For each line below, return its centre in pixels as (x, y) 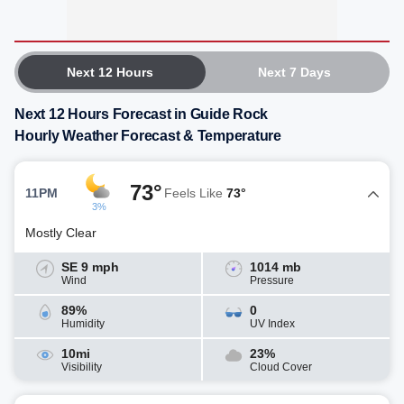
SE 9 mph (90, 267)
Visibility (82, 367)
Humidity (83, 324)
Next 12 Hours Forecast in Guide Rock (141, 114)
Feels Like (195, 193)
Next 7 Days (294, 72)
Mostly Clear (61, 233)
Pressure (272, 280)
